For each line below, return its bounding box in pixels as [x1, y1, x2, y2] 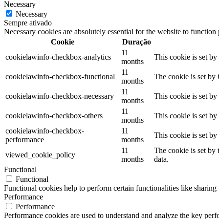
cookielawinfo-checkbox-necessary [5, 92, 114, 101]
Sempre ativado [4, 19, 52, 27]
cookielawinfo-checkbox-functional [5, 72, 115, 81]
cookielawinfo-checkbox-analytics [5, 53, 111, 62]
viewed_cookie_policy [5, 151, 75, 159]
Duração [122, 38, 151, 46]
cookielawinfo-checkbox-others [5, 111, 103, 120]
